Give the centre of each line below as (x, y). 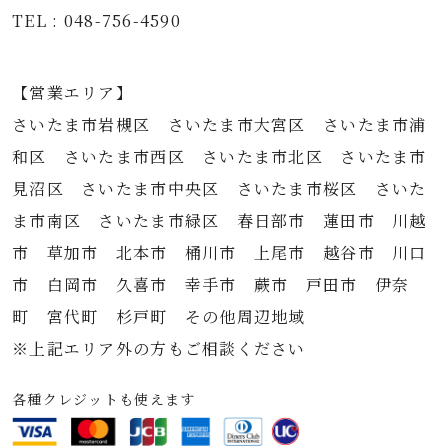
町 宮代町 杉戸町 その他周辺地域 (159, 316)
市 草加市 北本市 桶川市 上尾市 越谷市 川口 (219, 252)
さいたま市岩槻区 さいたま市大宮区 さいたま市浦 (219, 124)
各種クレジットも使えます (104, 399)
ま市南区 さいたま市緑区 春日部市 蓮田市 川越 (219, 220)
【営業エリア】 (72, 92)
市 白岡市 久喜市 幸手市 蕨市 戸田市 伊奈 (211, 284)
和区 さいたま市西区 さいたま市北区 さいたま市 (219, 156)
